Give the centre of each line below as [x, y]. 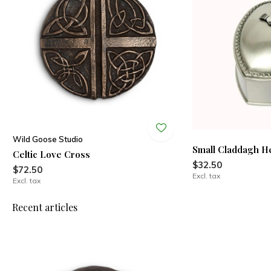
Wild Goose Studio [47, 139]
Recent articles [45, 207]
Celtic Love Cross [51, 155]
